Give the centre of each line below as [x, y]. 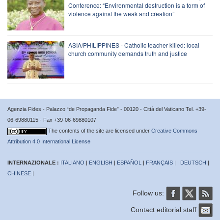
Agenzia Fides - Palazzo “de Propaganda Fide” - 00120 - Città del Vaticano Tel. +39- [107, 109]
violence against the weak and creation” [121, 13]
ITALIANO [72, 162]
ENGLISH [101, 162]
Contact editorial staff [165, 209]
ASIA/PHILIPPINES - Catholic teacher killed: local [134, 45]
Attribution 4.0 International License [49, 141]
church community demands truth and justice [128, 53]
